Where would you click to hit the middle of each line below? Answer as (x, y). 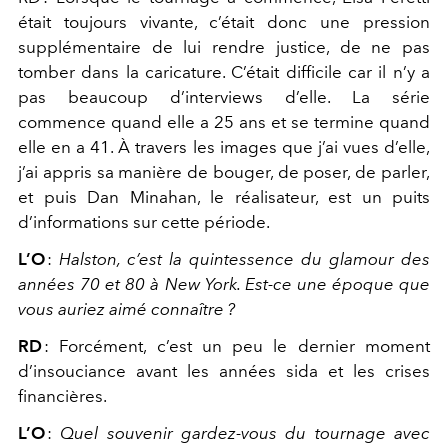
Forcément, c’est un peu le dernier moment (245, 345)
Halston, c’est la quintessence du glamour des (244, 258)
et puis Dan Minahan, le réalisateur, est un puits (224, 196)
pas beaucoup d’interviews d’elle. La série (224, 96)
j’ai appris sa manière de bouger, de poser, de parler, (224, 171)
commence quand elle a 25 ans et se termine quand (224, 121)
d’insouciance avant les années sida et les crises (224, 370)
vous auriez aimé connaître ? (126, 308)
